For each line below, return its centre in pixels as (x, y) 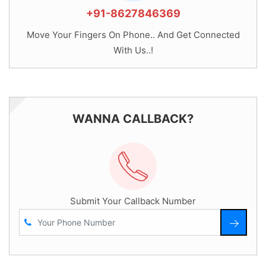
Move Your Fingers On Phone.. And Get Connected (133, 35)
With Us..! (133, 50)
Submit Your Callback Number (133, 201)
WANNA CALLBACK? (133, 119)
